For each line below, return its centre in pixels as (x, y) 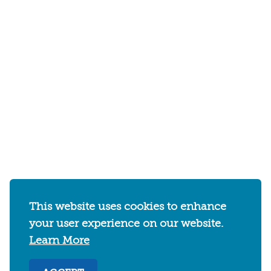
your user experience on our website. (126, 224)
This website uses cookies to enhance (128, 207)
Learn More (59, 240)
